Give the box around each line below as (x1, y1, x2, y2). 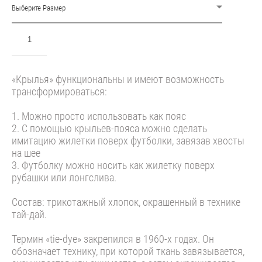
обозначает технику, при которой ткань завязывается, (12, 243, 244, 258)
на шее (12, 145, 40, 160)
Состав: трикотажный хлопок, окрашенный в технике (12, 194, 240, 209)
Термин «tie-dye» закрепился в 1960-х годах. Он (12, 231, 214, 246)
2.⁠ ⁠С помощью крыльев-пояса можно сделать (12, 120, 207, 135)
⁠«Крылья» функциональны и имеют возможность (12, 71, 224, 86)
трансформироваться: (12, 84, 107, 98)
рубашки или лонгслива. (12, 170, 116, 184)
